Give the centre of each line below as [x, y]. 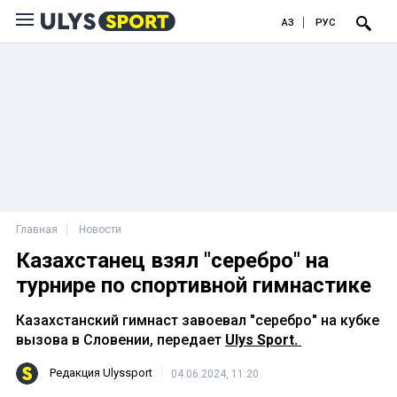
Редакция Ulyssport [101, 373]
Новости [100, 230]
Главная [37, 230]
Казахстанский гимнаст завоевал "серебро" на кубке [198, 320]
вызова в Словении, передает [121, 340]
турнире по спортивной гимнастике [194, 285]
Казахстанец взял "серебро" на [172, 261]
